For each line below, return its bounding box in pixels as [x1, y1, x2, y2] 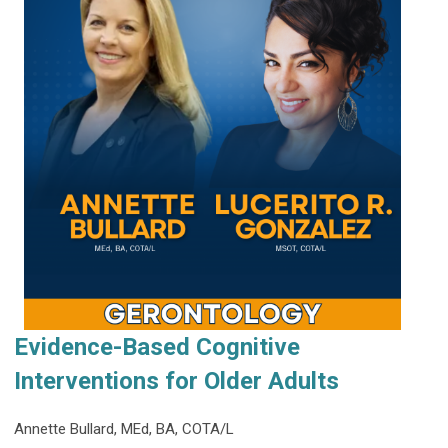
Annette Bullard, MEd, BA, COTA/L [14, 419, 234, 438]
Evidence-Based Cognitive [14, 332, 300, 361]
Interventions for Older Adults [14, 366, 345, 395]
